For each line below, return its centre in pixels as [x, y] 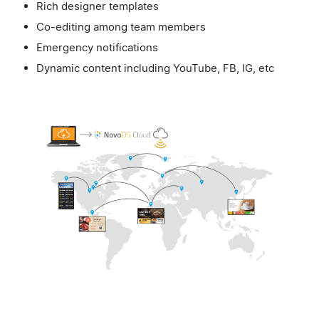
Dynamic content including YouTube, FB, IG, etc [156, 68]
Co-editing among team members [121, 26]
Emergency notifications [98, 47]
